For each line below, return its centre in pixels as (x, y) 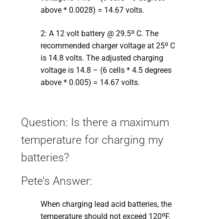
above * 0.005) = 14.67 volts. (90, 82)
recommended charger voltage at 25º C (108, 45)
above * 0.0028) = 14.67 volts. (92, 10)
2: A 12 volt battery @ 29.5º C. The (99, 33)
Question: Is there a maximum (95, 122)
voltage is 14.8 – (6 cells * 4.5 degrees (106, 70)
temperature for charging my (92, 140)
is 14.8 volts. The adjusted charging (102, 58)
